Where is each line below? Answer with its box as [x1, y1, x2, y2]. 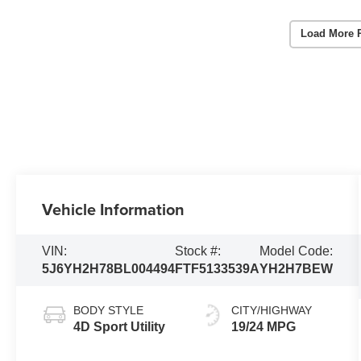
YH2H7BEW [259, 261, 334, 276]
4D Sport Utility [73, 319, 166, 334]
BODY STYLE [73, 303, 144, 317]
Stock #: [175, 243, 222, 258]
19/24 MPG [230, 319, 296, 334]
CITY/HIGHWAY [230, 303, 312, 317]
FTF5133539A [175, 261, 260, 276]
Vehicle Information [42, 197, 185, 221]
